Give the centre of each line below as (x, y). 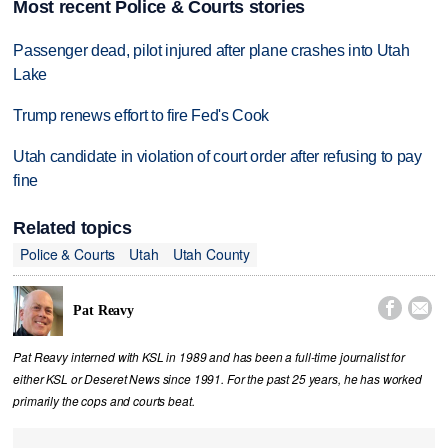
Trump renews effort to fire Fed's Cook (141, 115)
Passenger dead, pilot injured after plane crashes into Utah (211, 50)
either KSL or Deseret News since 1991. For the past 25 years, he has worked (217, 378)
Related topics (72, 227)
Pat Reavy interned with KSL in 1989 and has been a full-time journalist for (209, 356)
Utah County (211, 254)
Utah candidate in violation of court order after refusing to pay (217, 156)
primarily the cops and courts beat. (104, 400)
